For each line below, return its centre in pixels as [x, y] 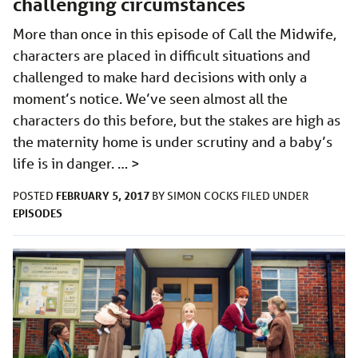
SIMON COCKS [204, 196]
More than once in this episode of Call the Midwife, [175, 34]
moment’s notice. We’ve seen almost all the [150, 99]
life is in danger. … [72, 163]
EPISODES [38, 213]
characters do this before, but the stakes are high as [177, 120]
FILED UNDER [275, 196]
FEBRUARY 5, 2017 [103, 196]
